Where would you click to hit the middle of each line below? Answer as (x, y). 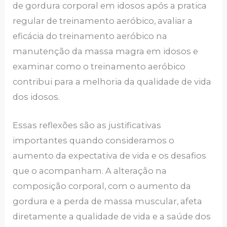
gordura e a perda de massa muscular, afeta (108, 201)
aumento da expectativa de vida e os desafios (110, 155)
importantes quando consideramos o (94, 140)
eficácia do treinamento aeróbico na (90, 36)
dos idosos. (36, 97)
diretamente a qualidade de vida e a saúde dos (112, 216)
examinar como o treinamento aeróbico (99, 66)
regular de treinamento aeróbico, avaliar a (103, 21)
